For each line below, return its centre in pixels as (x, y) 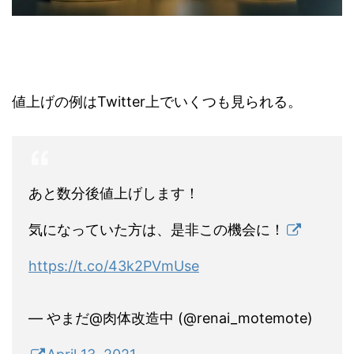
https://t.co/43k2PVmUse (114, 266)
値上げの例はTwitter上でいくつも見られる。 (157, 102)
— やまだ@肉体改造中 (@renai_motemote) (171, 318)
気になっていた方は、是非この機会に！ (156, 230)
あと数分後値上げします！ (114, 194)
